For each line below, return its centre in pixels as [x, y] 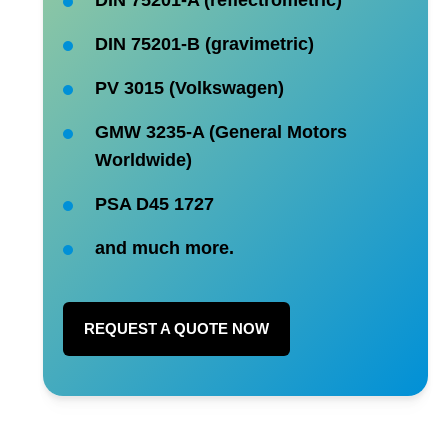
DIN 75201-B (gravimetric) [204, 43]
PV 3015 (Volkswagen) [189, 87]
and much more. [164, 247]
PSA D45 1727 [154, 203]
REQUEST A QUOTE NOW [176, 328]
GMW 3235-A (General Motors [220, 131]
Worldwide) [143, 159]
